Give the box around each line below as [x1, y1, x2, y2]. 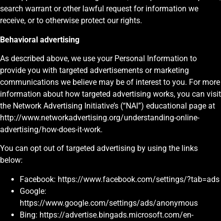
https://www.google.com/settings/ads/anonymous [20, 198, 198, 208]
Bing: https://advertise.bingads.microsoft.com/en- [20, 210, 193, 220]
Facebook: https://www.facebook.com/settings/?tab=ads [20, 174, 220, 184]
